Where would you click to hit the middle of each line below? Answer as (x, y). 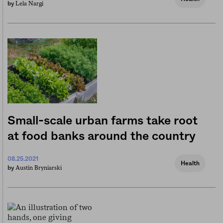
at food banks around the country (102, 136)
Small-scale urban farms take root (103, 121)
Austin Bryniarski (39, 167)
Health (190, 163)
